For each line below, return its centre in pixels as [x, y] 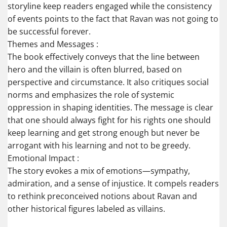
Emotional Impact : [43, 158]
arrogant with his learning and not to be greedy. [99, 146]
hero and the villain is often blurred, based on [95, 70]
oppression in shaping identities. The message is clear [110, 108]
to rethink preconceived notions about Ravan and [102, 196]
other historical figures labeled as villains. [86, 209]
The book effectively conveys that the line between [104, 57]
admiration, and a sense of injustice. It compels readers [113, 184]
